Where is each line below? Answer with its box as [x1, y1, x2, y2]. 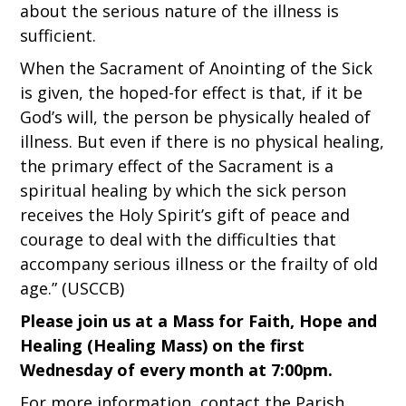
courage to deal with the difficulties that [20, 227, 337, 250]
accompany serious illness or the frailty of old [20, 252, 379, 275]
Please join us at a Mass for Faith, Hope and [20, 309, 378, 332]
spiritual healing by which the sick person [20, 179, 347, 201]
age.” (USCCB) [20, 276, 125, 299]
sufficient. [20, 24, 97, 46]
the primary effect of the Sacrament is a [20, 154, 334, 177]
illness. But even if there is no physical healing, [20, 130, 385, 152]
